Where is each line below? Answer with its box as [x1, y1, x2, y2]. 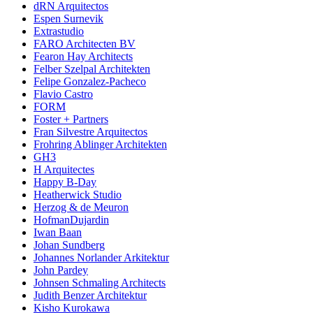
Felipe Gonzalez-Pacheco [34, 75, 146, 88]
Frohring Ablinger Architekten [34, 138, 167, 151]
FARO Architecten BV [34, 38, 136, 50]
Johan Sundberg [34, 239, 105, 252]
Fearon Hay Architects [34, 50, 133, 63]
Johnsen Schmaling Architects [34, 277, 166, 289]
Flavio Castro [34, 88, 93, 101]
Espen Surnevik [34, 13, 103, 25]
